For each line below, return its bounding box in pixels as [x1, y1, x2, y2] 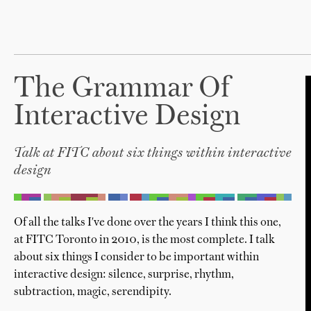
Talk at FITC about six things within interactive [14, 147, 292, 160]
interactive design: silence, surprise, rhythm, [14, 269, 234, 280]
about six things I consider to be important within [14, 252, 259, 263]
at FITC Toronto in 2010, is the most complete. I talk [14, 235, 275, 246]
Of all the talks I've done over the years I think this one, [14, 217, 281, 228]
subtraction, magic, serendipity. [14, 287, 171, 298]
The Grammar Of [14, 76, 230, 103]
